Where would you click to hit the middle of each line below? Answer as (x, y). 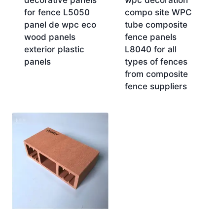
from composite (156, 74)
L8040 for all (150, 50)
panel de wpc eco (60, 25)
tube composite (156, 25)
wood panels (50, 37)
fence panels (150, 37)
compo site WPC (158, 13)
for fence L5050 (57, 13)
